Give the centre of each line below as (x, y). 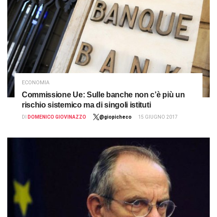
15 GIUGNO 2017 (158, 117)
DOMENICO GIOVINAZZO (57, 117)
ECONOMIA (36, 82)
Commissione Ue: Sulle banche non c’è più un (103, 94)
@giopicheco (116, 117)
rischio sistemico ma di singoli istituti (86, 105)
